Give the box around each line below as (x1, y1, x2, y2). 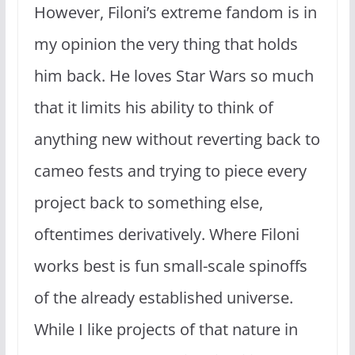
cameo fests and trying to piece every (33, 159, 307, 181)
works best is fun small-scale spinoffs (33, 254, 307, 277)
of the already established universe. (33, 286, 293, 308)
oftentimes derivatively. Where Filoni (33, 223, 300, 245)
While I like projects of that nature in (33, 318, 298, 340)
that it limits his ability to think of (33, 96, 273, 118)
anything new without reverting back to (33, 128, 320, 150)
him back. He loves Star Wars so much (33, 64, 314, 86)
